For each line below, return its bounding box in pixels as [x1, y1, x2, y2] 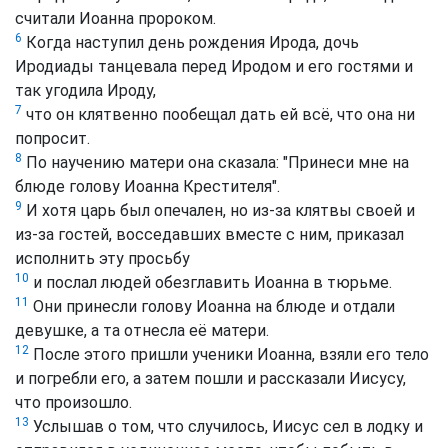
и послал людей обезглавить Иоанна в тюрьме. [29, 273, 392, 293]
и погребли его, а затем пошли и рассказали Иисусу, [15, 369, 406, 389]
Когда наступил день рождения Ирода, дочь [22, 33, 359, 53]
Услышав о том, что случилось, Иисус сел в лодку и [29, 417, 423, 437]
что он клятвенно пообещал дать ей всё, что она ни [22, 105, 415, 125]
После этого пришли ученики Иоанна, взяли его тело [29, 345, 429, 365]
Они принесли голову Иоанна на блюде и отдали [29, 297, 395, 317]
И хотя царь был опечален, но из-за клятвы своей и [22, 201, 415, 221]
